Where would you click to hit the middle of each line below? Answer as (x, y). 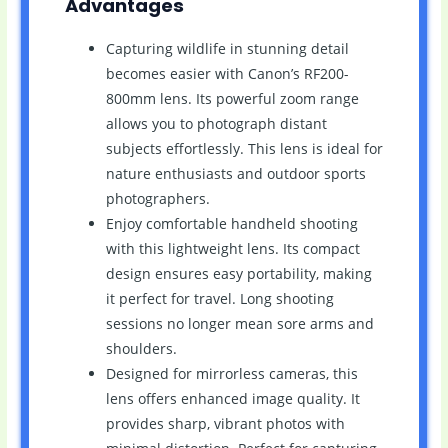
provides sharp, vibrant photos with (225, 424)
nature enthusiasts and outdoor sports (235, 174)
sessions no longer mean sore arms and (239, 324)
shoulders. (141, 349)
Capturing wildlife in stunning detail (227, 49)
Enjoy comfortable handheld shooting (231, 224)
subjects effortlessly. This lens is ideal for (244, 149)
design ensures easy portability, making (238, 274)
